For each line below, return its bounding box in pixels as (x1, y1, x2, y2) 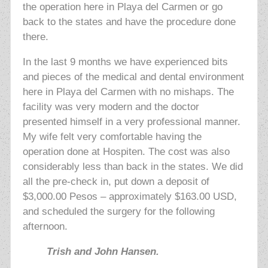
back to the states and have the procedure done (22, 16, 236, 28)
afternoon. (22, 221, 68, 233)
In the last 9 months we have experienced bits (22, 56, 228, 68)
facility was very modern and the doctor (22, 101, 199, 113)
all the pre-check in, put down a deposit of (22, 176, 209, 188)
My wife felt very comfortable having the (22, 131, 202, 143)
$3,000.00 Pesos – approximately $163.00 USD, (22, 191, 237, 203)
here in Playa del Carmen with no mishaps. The (22, 86, 234, 98)
